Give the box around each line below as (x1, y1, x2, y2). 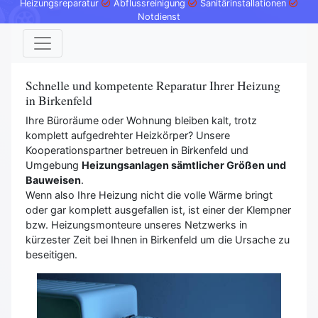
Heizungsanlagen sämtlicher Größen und (82, 159, 286, 172)
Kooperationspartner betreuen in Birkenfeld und (26, 144, 248, 157)
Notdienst (138, 11, 180, 23)
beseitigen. (26, 248, 77, 261)
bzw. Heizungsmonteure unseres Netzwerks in (26, 219, 247, 231)
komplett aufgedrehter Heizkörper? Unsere (26, 129, 230, 142)
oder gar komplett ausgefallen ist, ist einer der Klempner (26, 204, 291, 216)
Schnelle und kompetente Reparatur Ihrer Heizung (26, 77, 280, 94)
